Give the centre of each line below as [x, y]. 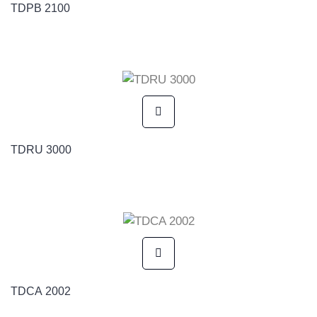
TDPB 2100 [40, 8]
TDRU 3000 [41, 149]
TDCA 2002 [41, 291]
